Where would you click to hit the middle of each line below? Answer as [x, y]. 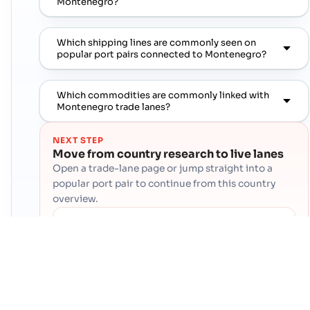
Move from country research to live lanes [168, 154]
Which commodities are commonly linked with [163, 95]
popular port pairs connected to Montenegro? [162, 54]
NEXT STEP [78, 141]
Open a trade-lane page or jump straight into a [163, 169]
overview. [76, 199]
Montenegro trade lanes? [113, 107]
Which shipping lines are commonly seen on [156, 42]
